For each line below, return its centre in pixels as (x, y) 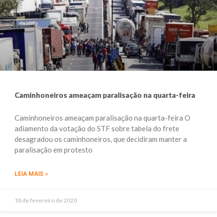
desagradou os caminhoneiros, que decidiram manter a (101, 139)
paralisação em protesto (54, 150)
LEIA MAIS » (31, 174)
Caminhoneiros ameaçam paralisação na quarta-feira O (102, 118)
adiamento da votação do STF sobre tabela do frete (97, 128)
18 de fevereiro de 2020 (46, 200)
